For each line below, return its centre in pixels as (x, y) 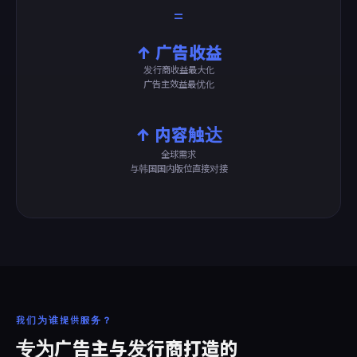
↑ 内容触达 (178, 135)
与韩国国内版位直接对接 (178, 169)
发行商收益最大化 (178, 70)
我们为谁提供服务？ (64, 320)
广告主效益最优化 (178, 84)
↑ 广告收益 (178, 53)
